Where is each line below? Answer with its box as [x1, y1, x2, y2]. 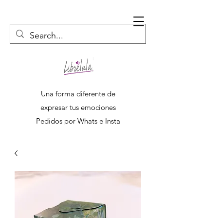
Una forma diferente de [40, 89, 115, 98]
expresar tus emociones [40, 103, 116, 112]
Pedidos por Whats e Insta [36, 116, 120, 126]
